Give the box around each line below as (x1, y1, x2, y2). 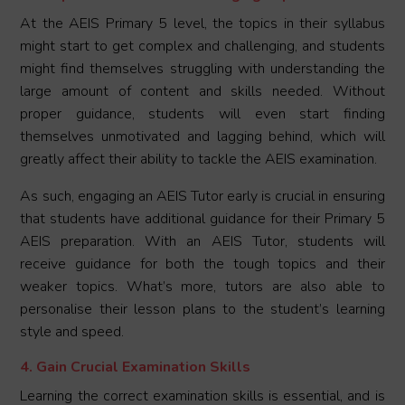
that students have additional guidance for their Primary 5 (20, 209, 385, 230)
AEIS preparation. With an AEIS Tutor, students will (20, 231, 385, 252)
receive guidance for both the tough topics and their (20, 254, 385, 275)
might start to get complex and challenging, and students (20, 36, 385, 57)
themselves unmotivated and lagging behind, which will (20, 127, 385, 147)
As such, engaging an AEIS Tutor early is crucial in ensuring (20, 186, 385, 207)
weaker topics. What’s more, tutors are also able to (20, 277, 385, 297)
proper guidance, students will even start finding (20, 104, 385, 125)
